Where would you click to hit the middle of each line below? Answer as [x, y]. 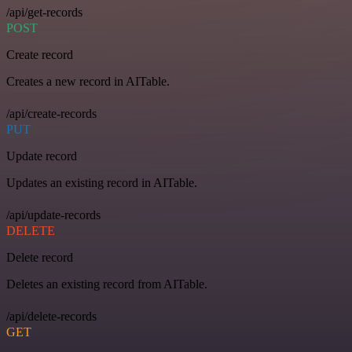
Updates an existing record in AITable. [102, 183]
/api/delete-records [51, 317]
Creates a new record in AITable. [88, 82]
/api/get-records [44, 13]
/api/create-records [51, 114]
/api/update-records [53, 215]
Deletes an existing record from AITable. [107, 284]
